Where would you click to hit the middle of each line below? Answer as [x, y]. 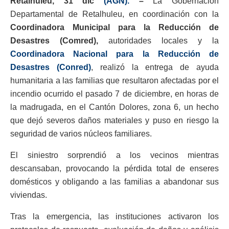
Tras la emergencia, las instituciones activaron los [114, 217]
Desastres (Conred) [51, 67]
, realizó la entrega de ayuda [155, 67]
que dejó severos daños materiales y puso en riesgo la [114, 121]
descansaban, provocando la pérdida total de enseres [114, 169]
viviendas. [29, 195]
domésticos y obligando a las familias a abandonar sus [114, 182]
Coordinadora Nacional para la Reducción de [114, 54]
